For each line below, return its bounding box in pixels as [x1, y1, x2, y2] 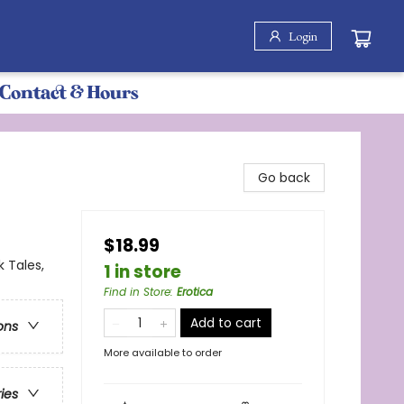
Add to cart [190, 314, 262, 332]
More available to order [104, 345, 222, 360]
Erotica [177, 284, 213, 299]
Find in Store [104, 284, 170, 299]
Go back [258, 169, 310, 187]
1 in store [104, 260, 181, 284]
